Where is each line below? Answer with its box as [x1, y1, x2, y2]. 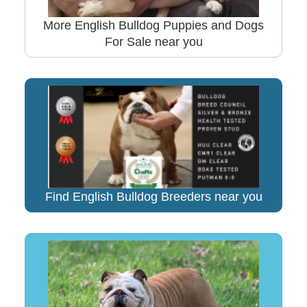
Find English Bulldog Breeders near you [45, 189, 262, 204]
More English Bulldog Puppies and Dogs [43, 19, 264, 33]
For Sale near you [104, 35, 203, 49]
